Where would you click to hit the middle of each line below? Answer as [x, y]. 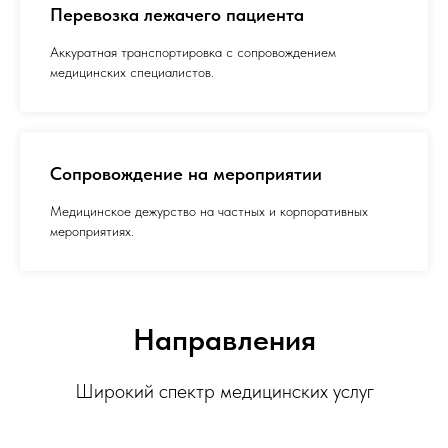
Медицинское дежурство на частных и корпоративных [209, 211]
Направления [224, 339]
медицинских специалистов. [132, 72]
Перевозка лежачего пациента [177, 15]
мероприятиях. [92, 231]
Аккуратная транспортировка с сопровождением [193, 52]
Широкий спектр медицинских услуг [224, 391]
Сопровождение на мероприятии [186, 174]
